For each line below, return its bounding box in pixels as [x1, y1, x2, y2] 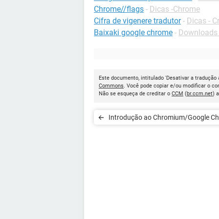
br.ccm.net [187, 90, 213, 97]
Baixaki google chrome [94, 28, 173, 37]
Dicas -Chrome [150, 4, 200, 14]
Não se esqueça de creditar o [99, 90, 172, 97]
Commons [99, 83, 124, 89]
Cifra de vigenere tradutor [94, 16, 181, 25]
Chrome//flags [94, 4, 144, 14]
